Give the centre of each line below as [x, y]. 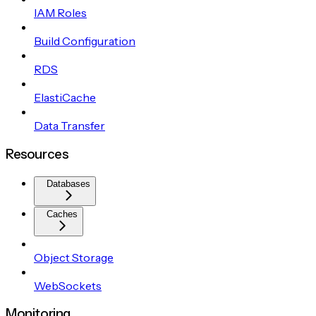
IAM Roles [60, 13]
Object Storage [74, 257]
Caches [62, 214]
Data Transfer [69, 126]
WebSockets [68, 285]
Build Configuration [85, 41]
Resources [37, 154]
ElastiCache [65, 98]
